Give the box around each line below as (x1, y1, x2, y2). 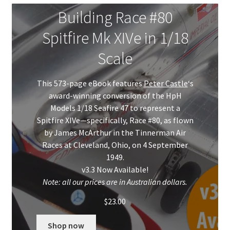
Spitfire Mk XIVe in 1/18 (42, 27, 188, 48)
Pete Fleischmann (23, 52, 87, 63)
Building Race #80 (57, 7, 172, 28)
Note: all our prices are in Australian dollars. (43, 176, 187, 187)
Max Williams (23, 25, 70, 35)
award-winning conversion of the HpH (48, 90, 182, 101)
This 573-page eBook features (36, 78, 144, 88)
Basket (11, 133, 36, 144)
